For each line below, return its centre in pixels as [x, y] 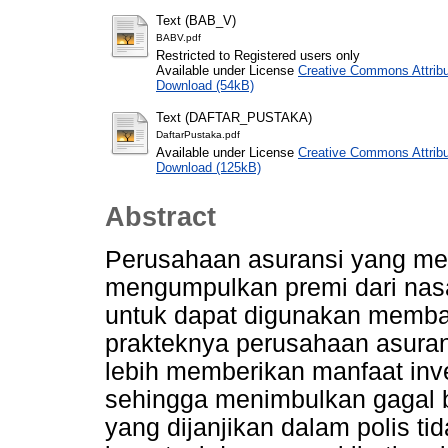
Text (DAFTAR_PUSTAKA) [234, 117]
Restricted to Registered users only [258, 55]
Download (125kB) [208, 167]
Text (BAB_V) [196, 20]
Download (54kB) [205, 85]
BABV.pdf [178, 37]
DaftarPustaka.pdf [198, 134]
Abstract [160, 217]
